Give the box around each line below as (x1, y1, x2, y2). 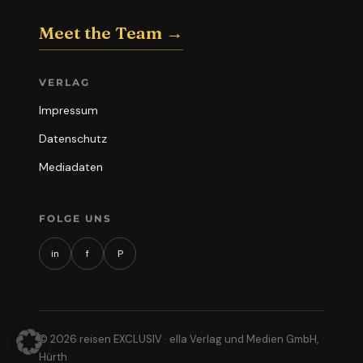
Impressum (39, 102, 98, 117)
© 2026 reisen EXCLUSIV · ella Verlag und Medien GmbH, (39, 331, 318, 346)
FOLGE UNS (39, 211, 112, 224)
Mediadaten (39, 159, 103, 174)
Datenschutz (39, 130, 107, 146)
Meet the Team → (39, 21, 183, 43)
